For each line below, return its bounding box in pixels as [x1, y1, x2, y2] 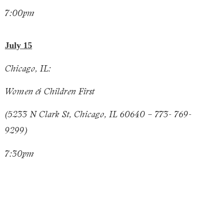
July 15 [5, 40, 32, 51]
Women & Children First [5, 86, 94, 97]
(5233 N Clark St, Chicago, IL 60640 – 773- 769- [5, 109, 192, 120]
